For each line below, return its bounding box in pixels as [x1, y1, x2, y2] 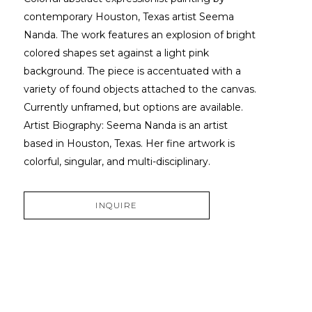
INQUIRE [95, 200, 138, 210]
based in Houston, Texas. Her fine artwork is [23, 136, 235, 150]
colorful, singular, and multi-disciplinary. [23, 155, 210, 168]
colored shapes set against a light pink [23, 46, 209, 59]
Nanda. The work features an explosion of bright [23, 28, 256, 41]
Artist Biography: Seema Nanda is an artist [23, 118, 228, 132]
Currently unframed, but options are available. [23, 100, 243, 114]
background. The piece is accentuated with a [23, 64, 241, 77]
